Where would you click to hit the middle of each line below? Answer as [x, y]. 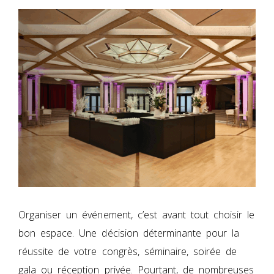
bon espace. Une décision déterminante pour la [129, 233]
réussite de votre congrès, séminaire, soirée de [128, 251]
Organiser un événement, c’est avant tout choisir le [137, 214]
